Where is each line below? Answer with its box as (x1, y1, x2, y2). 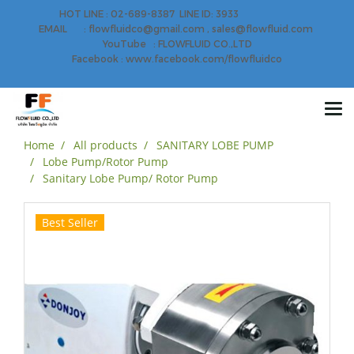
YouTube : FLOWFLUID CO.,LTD (102, 38, 252, 49)
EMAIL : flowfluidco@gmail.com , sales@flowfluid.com (39, 23, 315, 34)
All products (73, 137, 137, 153)
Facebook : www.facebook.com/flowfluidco (72, 53, 282, 64)
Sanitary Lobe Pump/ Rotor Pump (43, 171, 218, 186)
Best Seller (42, 215, 98, 230)
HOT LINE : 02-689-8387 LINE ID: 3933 (58, 8, 296, 19)
